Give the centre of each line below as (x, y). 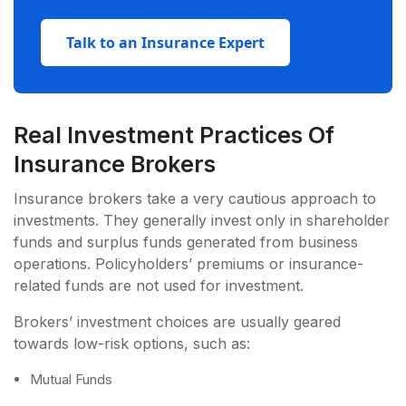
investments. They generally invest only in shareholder (202, 220)
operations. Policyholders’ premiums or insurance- (188, 263)
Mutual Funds (73, 379)
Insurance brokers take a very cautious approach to (195, 198)
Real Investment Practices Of (174, 135)
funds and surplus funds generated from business (186, 242)
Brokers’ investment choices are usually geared (177, 321)
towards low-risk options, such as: (134, 343)
